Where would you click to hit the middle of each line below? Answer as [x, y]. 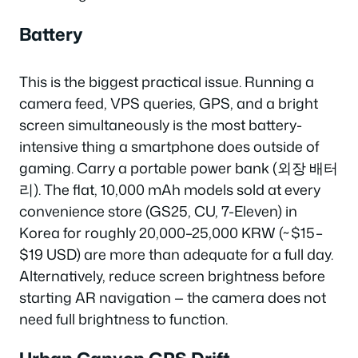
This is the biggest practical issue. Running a [167, 81]
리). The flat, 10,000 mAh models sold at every [170, 189]
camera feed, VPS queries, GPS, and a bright [169, 103]
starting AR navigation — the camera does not [173, 297]
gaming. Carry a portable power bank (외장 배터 [179, 167]
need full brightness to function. [123, 318]
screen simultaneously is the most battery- [161, 124]
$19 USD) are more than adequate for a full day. [176, 254]
